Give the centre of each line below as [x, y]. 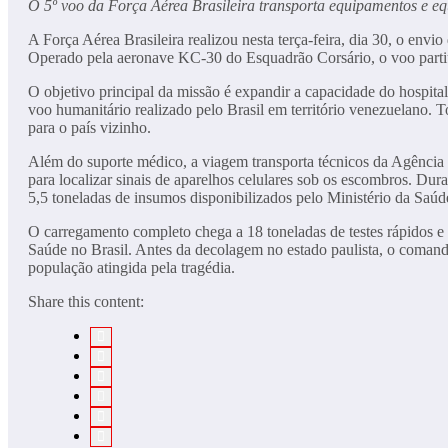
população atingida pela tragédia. [131, 267]
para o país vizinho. [89, 127]
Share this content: [86, 301]
